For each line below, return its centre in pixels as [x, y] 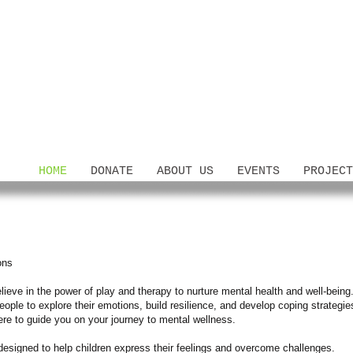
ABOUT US [185, 171]
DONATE [112, 171]
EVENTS [258, 171]
